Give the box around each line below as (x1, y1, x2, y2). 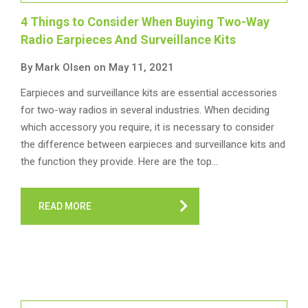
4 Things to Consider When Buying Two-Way (21, 14, 269, 29)
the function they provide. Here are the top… (21, 155, 218, 168)
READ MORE (38, 201, 91, 212)
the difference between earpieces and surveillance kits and (21, 138, 285, 151)
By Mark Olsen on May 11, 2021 (21, 61, 174, 74)
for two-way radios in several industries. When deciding (21, 104, 269, 116)
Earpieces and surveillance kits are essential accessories (21, 87, 277, 99)
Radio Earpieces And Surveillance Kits (21, 32, 236, 47)
